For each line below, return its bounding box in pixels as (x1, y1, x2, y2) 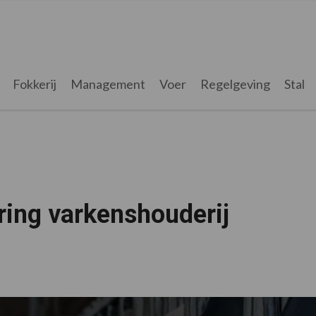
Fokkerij (12, 76, 56, 92)
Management (70, 76, 145, 92)
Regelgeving (200, 76, 270, 92)
